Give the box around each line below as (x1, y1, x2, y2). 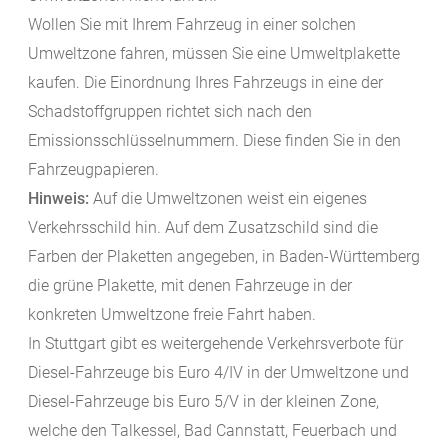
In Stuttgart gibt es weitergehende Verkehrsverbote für (28, 334, 403, 354)
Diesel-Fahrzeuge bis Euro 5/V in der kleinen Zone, (28, 392, 379, 412)
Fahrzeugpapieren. (28, 160, 159, 180)
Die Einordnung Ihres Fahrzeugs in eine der (84, 73, 383, 93)
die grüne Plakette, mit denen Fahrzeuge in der (28, 276, 352, 296)
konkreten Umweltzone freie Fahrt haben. (28, 305, 316, 325)
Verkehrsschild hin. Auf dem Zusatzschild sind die (28, 218, 378, 238)
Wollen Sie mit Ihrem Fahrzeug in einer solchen (28, 15, 356, 35)
